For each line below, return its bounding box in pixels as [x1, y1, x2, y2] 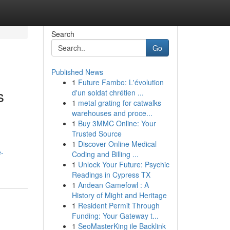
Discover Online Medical [78, 139, 157, 149]
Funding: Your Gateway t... [71, 210, 159, 221]
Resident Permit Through [78, 200, 160, 210]
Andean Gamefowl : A [78, 180, 149, 190]
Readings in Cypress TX [71, 169, 150, 180]
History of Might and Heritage [71, 190, 167, 200]
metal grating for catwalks [78, 98, 161, 108]
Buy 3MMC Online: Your [78, 118, 156, 128]
